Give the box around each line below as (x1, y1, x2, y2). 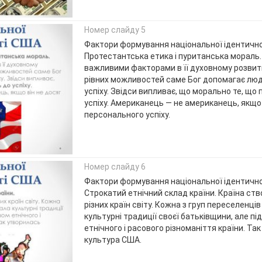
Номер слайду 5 (84, 25, 146, 35)
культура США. (84, 235, 142, 245)
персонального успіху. (84, 110, 170, 120)
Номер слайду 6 (84, 162, 146, 172)
